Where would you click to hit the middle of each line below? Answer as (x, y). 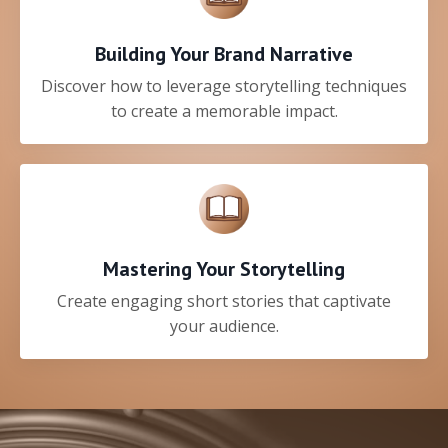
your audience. (224, 326)
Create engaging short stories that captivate (224, 301)
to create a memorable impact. (224, 111)
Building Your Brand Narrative (224, 54)
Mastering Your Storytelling (224, 269)
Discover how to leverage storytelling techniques (224, 86)
